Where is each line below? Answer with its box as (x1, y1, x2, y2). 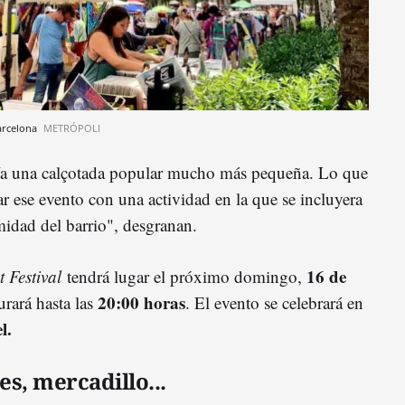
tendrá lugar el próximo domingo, (61, 264, 306, 287)
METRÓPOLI (43, 120, 100, 135)
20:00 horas (98, 289, 185, 315)
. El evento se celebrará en (185, 290, 363, 314)
